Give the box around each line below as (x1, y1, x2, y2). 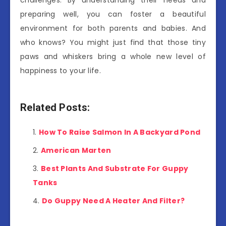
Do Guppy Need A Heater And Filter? (41, 195, 185, 206)
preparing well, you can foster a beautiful (20, 9, 206, 19)
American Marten (40, 145, 111, 155)
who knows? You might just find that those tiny (20, 37, 206, 47)
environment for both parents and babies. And (20, 23, 206, 33)
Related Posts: (20, 101, 90, 114)
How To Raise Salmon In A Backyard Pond (38, 127, 201, 137)
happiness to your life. (20, 65, 101, 76)
